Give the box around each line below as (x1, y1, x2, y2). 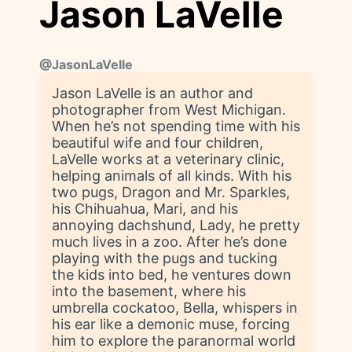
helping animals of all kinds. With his (52, 167, 291, 184)
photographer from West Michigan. (52, 101, 286, 118)
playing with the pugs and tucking (52, 249, 277, 266)
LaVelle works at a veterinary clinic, (52, 150, 284, 167)
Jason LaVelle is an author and (52, 84, 253, 101)
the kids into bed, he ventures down (52, 266, 291, 283)
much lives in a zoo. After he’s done (52, 233, 287, 250)
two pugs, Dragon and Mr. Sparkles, (52, 183, 290, 200)
